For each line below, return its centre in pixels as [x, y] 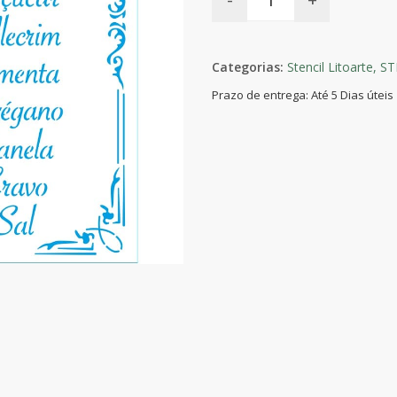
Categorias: [248, 66]
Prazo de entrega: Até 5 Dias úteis [303, 94]
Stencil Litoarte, [332, 66]
